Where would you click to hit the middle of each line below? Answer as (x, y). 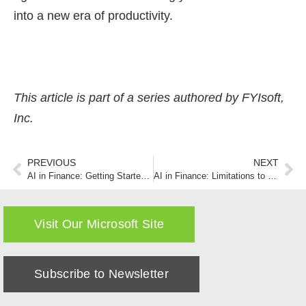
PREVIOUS (52, 163)
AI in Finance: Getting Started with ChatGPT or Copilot (145, 176)
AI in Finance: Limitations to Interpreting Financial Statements (272, 176)
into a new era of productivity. (93, 16)
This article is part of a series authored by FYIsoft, (149, 98)
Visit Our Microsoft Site (99, 224)
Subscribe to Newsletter (101, 274)
